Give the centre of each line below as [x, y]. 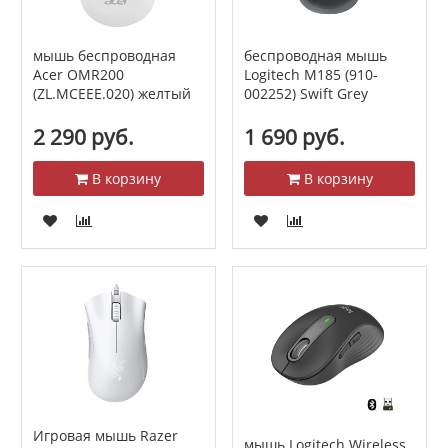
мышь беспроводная [104, 55]
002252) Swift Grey [305, 93]
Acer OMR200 [78, 74]
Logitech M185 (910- [310, 74]
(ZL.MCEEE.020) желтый [111, 93]
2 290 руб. [83, 136]
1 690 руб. [294, 136]
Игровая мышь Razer [105, 435]
